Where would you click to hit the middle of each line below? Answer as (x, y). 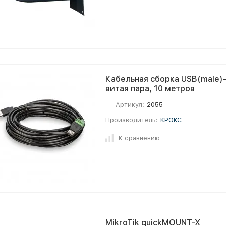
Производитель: (132, 120)
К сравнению (139, 138)
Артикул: (130, 105)
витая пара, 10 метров (150, 89)
